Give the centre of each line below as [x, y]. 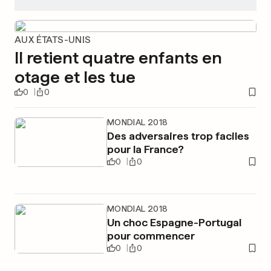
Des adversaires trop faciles [178, 136]
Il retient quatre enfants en [119, 57]
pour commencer [151, 236]
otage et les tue [75, 77]
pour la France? [145, 149]
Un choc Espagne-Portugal [174, 222]
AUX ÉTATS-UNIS [53, 40]
